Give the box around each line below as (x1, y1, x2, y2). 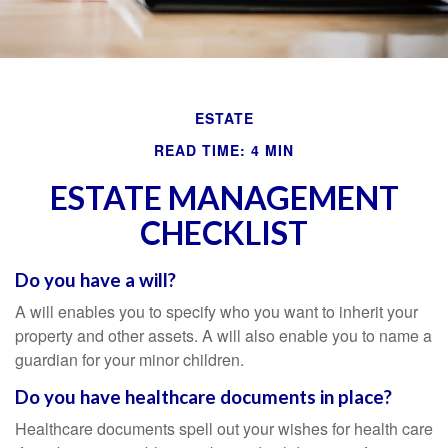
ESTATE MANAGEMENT (49, 178, 399, 217)
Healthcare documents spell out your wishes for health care (15, 417, 433, 440)
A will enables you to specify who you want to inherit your (15, 300, 418, 323)
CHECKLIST (140, 213, 308, 252)
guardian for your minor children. (15, 348, 244, 371)
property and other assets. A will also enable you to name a (15, 324, 432, 347)
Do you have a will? (15, 269, 176, 291)
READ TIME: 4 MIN (154, 140, 294, 160)
